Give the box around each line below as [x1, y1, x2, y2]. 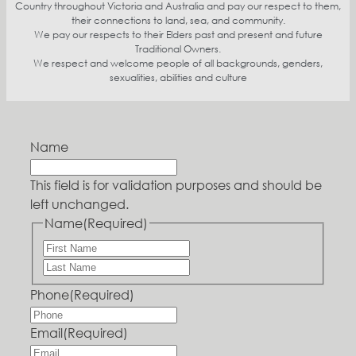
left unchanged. [30, 195, 129, 213]
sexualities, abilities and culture [109, 71, 247, 85]
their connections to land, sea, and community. [71, 14, 285, 28]
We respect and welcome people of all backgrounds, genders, [33, 56, 323, 71]
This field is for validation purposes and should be [30, 176, 322, 194]
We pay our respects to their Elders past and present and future [33, 28, 323, 42]
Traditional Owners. [135, 42, 221, 56]
